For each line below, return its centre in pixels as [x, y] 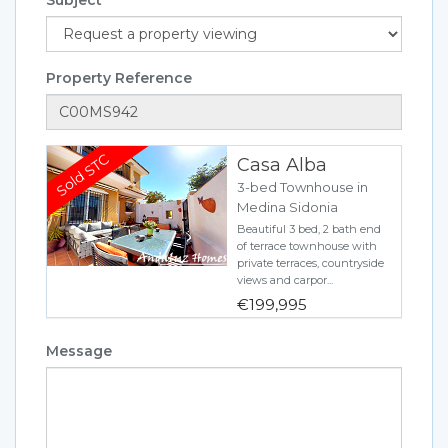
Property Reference [119, 77]
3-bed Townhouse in [302, 186]
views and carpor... [285, 279]
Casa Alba [282, 164]
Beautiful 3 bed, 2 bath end [309, 228]
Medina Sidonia [287, 206]
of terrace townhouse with [307, 245]
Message [79, 350]
